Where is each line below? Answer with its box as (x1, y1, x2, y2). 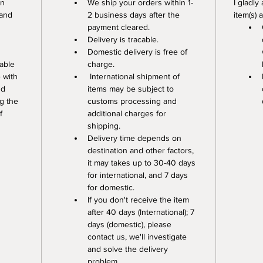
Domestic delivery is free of (87, 47, 190, 56)
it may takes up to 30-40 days (87, 158, 198, 167)
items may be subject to (87, 84, 176, 93)
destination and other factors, (87, 146, 196, 155)
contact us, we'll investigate (87, 232, 189, 241)
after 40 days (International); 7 (87, 207, 197, 217)
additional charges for (87, 109, 168, 118)
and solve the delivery (87, 244, 170, 254)
